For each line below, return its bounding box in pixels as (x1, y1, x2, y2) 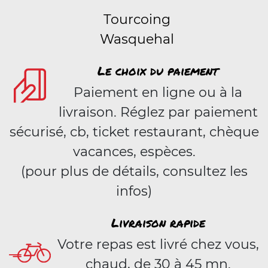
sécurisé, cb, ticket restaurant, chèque (9, 124, 259, 140)
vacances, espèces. (72, 144, 196, 160)
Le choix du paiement (98, 62, 218, 79)
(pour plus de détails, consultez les (20, 163, 248, 179)
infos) (116, 183, 152, 199)
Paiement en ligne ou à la (74, 84, 242, 100)
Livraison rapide (111, 214, 205, 231)
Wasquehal (100, 31, 174, 47)
